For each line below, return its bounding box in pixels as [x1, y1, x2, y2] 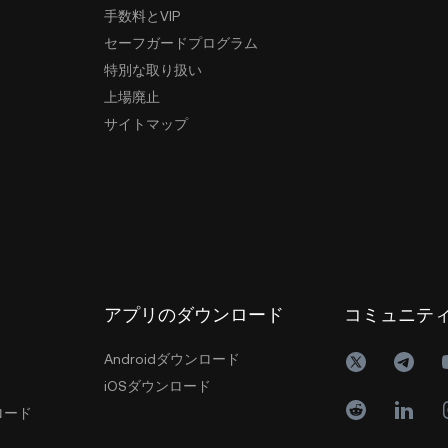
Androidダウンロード [104, 351, 240, 367]
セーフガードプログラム [104, 35, 258, 51]
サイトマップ [104, 116, 188, 132]
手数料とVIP [104, 8, 180, 24]
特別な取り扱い [104, 62, 202, 78]
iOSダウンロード [104, 378, 211, 394]
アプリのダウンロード [104, 304, 284, 325]
